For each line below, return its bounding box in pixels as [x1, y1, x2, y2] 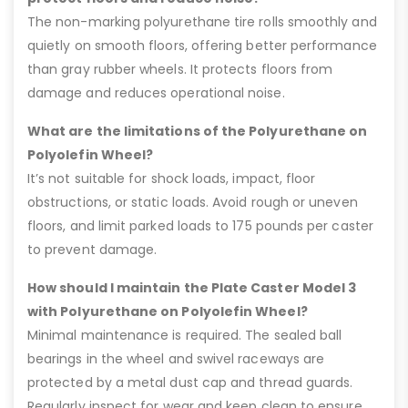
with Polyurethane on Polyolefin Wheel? [27, 301, 308, 321]
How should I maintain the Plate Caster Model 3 [27, 278, 357, 297]
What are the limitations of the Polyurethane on [27, 121, 368, 140]
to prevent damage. [27, 240, 158, 259]
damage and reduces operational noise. [27, 83, 285, 102]
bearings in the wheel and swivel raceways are [27, 349, 325, 368]
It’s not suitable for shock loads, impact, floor [27, 168, 316, 188]
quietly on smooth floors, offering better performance [27, 36, 377, 55]
